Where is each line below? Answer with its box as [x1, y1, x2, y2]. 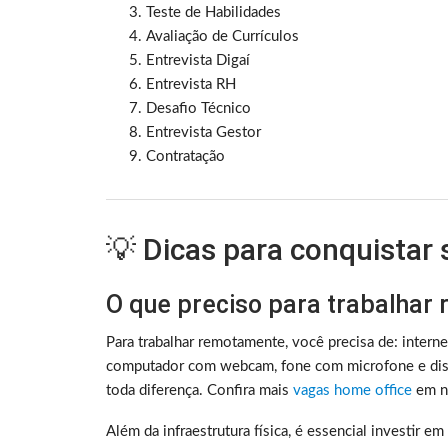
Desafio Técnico [146, 100, 251, 116]
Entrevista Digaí [146, 52, 250, 68]
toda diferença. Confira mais [106, 382, 293, 398]
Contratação [146, 148, 225, 164]
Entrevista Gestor [146, 124, 261, 140]
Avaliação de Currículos [146, 28, 299, 44]
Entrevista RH [146, 76, 236, 92]
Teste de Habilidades [146, 4, 281, 20]
